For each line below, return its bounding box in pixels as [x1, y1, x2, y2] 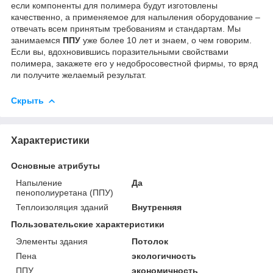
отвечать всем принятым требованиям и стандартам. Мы [11, 23, 241, 34]
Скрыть [11, 95, 44, 105]
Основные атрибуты [11, 160, 100, 171]
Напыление [16, 177, 62, 188]
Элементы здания [16, 236, 88, 246]
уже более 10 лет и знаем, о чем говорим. [80, 35, 252, 45]
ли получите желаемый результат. [11, 69, 146, 80]
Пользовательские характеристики [11, 219, 165, 229]
